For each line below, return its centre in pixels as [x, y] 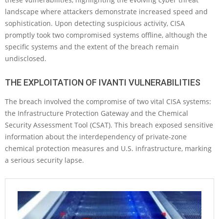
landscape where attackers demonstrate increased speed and [106, 12]
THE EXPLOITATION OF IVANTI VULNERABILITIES [103, 83]
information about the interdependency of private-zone [96, 137]
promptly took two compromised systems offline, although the [106, 35]
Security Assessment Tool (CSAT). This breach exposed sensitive [109, 125]
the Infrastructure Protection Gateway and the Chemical [97, 113]
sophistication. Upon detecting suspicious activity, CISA [95, 23]
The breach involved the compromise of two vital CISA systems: [108, 102]
